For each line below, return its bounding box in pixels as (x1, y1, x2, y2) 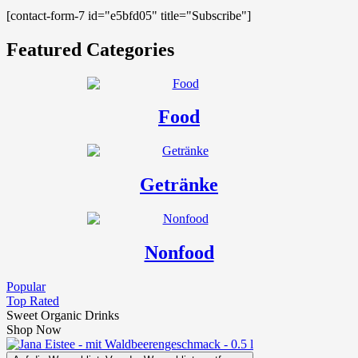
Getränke (140, 174, 218, 196)
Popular (6, 279, 46, 293)
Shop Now (6, 322, 62, 336)
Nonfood (144, 242, 214, 264)
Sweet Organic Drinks (6, 308, 119, 322)
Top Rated (6, 293, 59, 308)
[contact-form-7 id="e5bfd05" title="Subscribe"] (6, 8, 251, 22)
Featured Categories (6, 38, 174, 60)
